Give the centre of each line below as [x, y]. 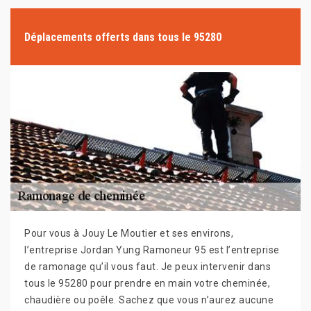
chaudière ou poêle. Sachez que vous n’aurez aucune [149, 300]
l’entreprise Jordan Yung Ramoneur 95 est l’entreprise [152, 250]
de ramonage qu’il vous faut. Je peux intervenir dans [148, 267]
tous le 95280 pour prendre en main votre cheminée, [147, 283]
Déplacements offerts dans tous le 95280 [123, 37]
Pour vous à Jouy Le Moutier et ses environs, [129, 233]
